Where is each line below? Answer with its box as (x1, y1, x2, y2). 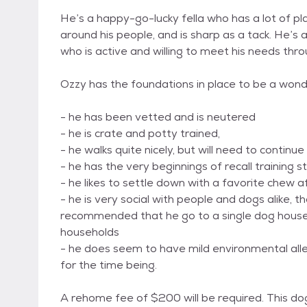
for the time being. (60, 258, 157, 273)
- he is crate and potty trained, (60, 126, 220, 141)
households (60, 225, 119, 240)
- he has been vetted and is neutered (60, 110, 256, 125)
